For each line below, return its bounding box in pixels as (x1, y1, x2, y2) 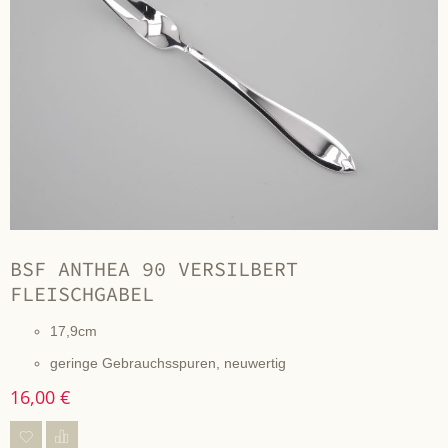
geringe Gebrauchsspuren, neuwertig (50, 354, 286, 371)
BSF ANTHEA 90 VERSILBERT (10, 256, 298, 282)
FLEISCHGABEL (10, 281, 154, 307)
